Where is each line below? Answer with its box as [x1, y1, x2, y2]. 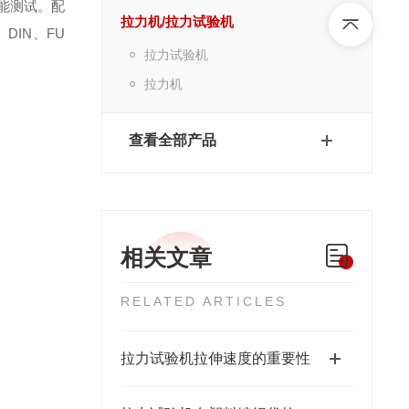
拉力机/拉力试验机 [120, 14, 234, 29]
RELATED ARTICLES [120, 294, 287, 309]
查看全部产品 [128, 132, 216, 148]
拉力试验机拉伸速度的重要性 [120, 351, 310, 366]
